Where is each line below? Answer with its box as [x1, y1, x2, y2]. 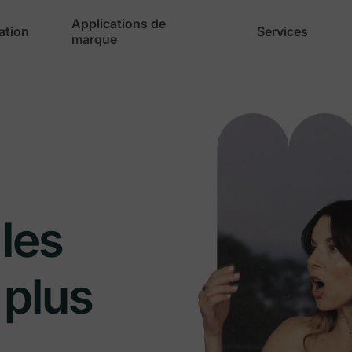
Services [257, 24, 309, 39]
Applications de [71, 16, 167, 31]
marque [71, 31, 118, 47]
